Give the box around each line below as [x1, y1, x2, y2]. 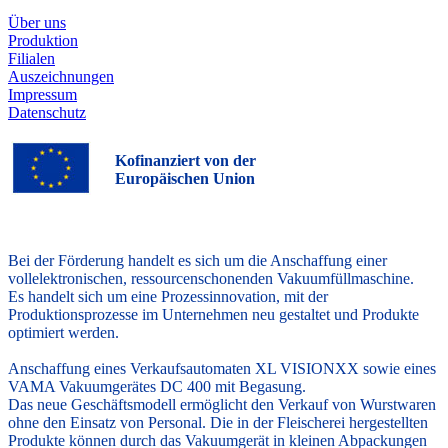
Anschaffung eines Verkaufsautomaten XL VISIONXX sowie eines [8, 360, 436, 378]
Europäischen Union [115, 170, 255, 188]
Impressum [8, 86, 77, 104]
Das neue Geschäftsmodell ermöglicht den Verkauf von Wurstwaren [8, 396, 436, 414]
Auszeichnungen [8, 68, 114, 86]
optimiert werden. [8, 324, 119, 342]
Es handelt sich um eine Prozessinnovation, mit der [8, 288, 328, 306]
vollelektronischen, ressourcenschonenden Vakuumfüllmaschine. [8, 270, 414, 288]
